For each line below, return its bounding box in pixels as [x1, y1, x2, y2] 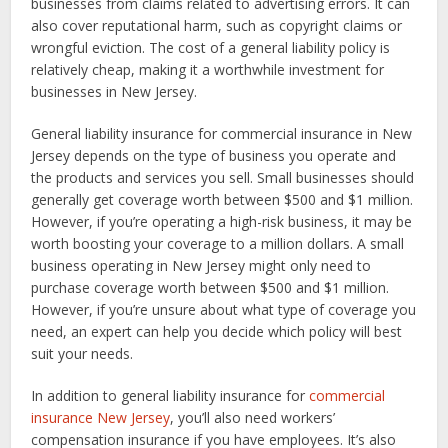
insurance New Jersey [31, 408, 171, 427]
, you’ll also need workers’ [170, 408, 336, 427]
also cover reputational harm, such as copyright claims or [31, 16, 403, 35]
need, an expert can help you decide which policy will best [31, 322, 403, 341]
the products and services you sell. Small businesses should [31, 168, 415, 187]
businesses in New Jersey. [31, 82, 198, 101]
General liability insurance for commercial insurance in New [31, 124, 413, 143]
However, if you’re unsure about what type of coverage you [31, 300, 417, 319]
